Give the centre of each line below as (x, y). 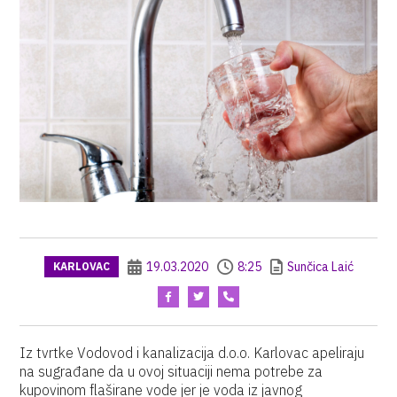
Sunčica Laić (320, 267)
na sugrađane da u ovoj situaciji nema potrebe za (171, 371)
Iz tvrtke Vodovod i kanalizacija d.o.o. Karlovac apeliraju (192, 353)
